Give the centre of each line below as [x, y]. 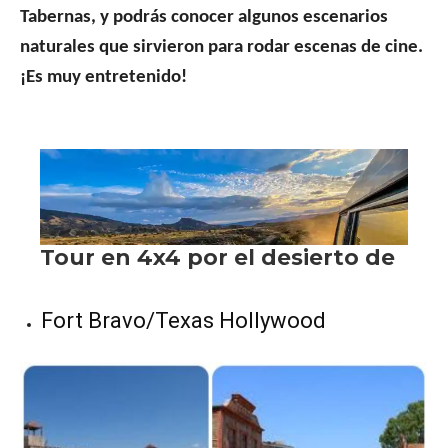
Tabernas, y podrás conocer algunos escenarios [204, 18]
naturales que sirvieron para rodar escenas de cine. [221, 48]
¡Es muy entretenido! [103, 78]
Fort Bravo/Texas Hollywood [183, 321]
